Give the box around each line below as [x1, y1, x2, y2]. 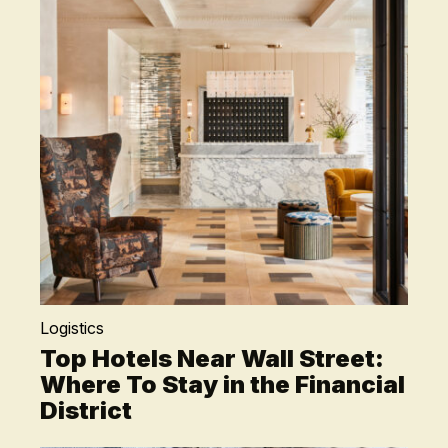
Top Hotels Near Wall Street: [40, 344, 385, 373]
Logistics [40, 318, 105, 338]
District [40, 396, 133, 425]
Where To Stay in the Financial [40, 370, 406, 399]
